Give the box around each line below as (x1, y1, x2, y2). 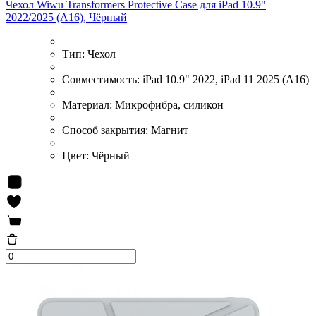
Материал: (62, 98, 115, 111)
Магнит (151, 123, 188, 136)
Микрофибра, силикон (115, 98, 224, 111)
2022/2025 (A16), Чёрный (6, 11, 127, 23)
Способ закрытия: (62, 123, 151, 136)
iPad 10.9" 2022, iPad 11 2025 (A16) (142, 73, 309, 85)
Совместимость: (62, 73, 142, 85)
